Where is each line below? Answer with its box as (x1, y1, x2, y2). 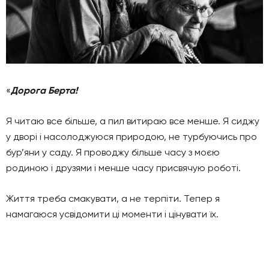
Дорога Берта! (11, 85, 77, 96)
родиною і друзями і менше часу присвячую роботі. (6, 162, 241, 174)
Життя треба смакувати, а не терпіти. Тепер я (6, 193, 220, 204)
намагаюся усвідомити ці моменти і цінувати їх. (6, 208, 219, 220)
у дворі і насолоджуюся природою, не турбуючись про (6, 131, 257, 142)
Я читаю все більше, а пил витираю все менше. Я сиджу (6, 115, 259, 127)
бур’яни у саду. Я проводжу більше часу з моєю (6, 147, 220, 158)
